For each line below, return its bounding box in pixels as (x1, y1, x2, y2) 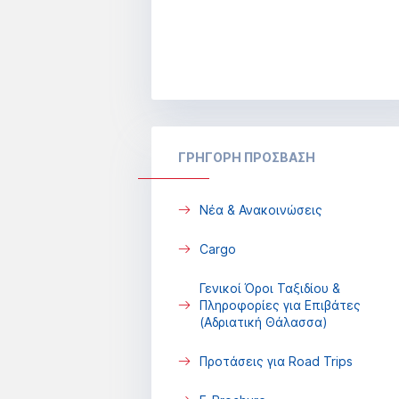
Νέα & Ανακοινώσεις (199, 202, 322, 217)
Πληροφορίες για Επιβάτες (199, 297, 361, 313)
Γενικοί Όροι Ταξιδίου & (199, 281, 340, 296)
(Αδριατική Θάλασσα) (199, 314, 328, 330)
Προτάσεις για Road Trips (199, 354, 353, 369)
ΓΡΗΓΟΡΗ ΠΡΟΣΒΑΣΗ (178, 150, 315, 165)
